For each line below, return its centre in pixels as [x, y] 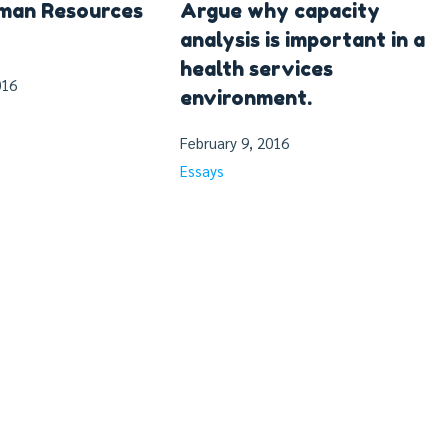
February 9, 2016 [234, 142]
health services [256, 68]
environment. [246, 97]
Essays [202, 170]
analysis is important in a [302, 39]
